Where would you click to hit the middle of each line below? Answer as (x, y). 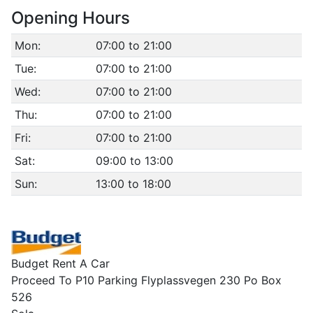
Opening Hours (71, 18)
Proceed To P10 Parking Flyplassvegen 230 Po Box (146, 280)
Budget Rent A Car (60, 263)
